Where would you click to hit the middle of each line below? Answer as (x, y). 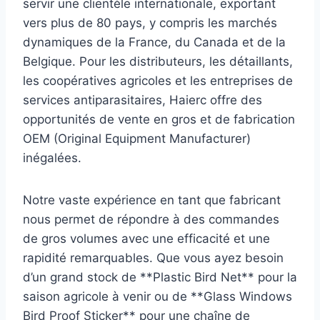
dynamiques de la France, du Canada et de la (154, 42)
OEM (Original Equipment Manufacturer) (137, 138)
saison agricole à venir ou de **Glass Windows (157, 296)
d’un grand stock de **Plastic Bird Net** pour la (160, 277)
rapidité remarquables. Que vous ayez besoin (153, 257)
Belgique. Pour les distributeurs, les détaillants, (158, 61)
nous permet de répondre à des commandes (151, 219)
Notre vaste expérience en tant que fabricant (152, 200)
